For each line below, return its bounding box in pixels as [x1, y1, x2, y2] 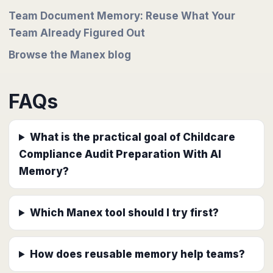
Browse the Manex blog [9, 49, 131, 61]
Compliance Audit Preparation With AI [19, 148, 221, 160]
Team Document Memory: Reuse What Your [9, 10, 235, 22]
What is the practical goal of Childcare [30, 131, 236, 143]
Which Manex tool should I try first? [30, 207, 219, 219]
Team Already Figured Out [9, 27, 145, 39]
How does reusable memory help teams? [30, 248, 246, 260]
